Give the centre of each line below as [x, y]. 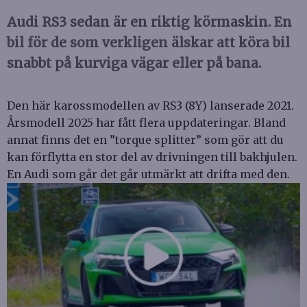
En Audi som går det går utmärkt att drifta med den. [148, 174]
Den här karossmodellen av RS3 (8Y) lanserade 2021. [150, 106]
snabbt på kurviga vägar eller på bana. [134, 63]
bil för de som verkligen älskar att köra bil [148, 43]
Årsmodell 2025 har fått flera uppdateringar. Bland [146, 123]
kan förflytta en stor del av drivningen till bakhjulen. [152, 157]
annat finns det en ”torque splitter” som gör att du [145, 140]
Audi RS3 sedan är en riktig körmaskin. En [149, 22]
